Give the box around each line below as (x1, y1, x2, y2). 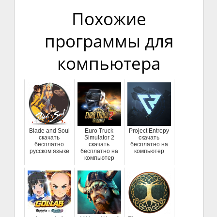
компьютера (57, 51, 161, 75)
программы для (44, 29, 173, 52)
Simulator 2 (84, 134, 114, 141)
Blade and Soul (29, 127, 70, 134)
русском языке (29, 147, 69, 155)
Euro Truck (85, 127, 114, 134)
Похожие (71, 7, 146, 30)
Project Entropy (129, 127, 170, 134)
